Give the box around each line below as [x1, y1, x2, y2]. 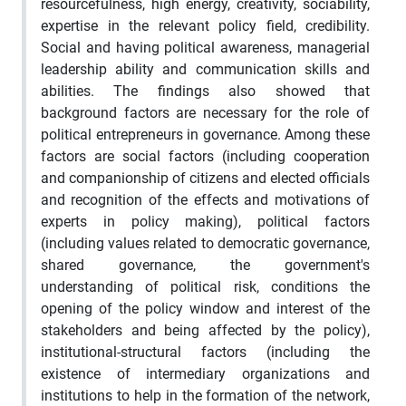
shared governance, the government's [41, 256, 370, 274]
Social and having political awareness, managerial [41, 38, 370, 56]
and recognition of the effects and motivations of [41, 190, 370, 208]
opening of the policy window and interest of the [41, 299, 370, 317]
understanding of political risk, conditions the [41, 277, 370, 295]
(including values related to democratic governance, [41, 234, 370, 252]
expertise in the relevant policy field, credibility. [41, 16, 370, 34]
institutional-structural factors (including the [41, 343, 370, 361]
